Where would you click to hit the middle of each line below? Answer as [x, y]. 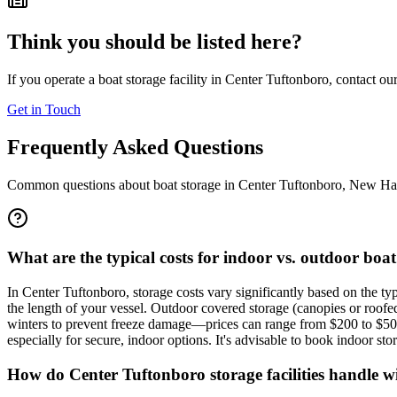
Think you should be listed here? [155, 41]
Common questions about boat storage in [123, 184]
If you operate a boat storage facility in [116, 79]
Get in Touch [44, 109]
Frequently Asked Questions [135, 147]
